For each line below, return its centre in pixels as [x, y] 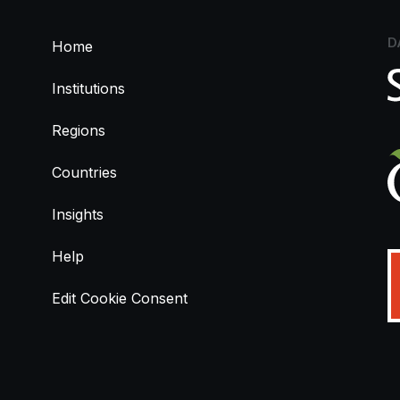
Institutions [88, 88]
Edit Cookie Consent [119, 298]
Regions [78, 130]
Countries [84, 172]
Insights [77, 214]
